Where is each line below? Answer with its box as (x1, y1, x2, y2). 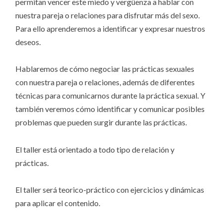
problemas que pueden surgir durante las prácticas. (15, 117, 187, 127)
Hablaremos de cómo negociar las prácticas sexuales (15, 64, 195, 74)
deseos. (15, 37, 43, 47)
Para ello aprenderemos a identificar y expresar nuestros (15, 24, 206, 34)
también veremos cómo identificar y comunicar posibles (15, 104, 205, 114)
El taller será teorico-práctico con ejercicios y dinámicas (15, 184, 205, 194)
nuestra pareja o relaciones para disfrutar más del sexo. (15, 10, 200, 20)
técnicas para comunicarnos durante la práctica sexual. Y (15, 91, 206, 101)
